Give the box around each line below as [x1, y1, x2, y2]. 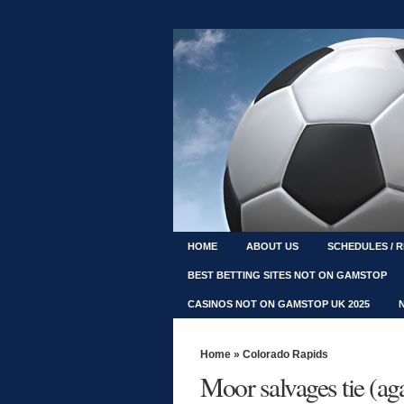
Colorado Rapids [243, 348, 328, 361]
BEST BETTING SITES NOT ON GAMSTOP [188, 270, 387, 280]
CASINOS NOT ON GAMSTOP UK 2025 [188, 298, 370, 309]
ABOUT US [246, 241, 298, 252]
